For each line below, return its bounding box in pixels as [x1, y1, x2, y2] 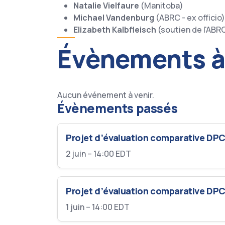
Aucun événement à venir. [57, 89, 154, 100]
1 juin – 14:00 [66, 201, 113, 212]
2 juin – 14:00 [66, 148, 114, 159]
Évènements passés [57, 100, 178, 117]
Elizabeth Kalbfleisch [73, 24, 158, 35]
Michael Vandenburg [73, 12, 156, 23]
